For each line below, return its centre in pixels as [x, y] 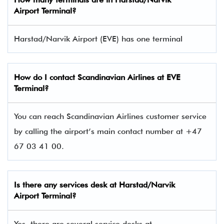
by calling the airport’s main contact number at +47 [108, 131]
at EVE [167, 77]
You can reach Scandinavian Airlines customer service [110, 116]
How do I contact [46, 77]
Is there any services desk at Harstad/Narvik [94, 185]
